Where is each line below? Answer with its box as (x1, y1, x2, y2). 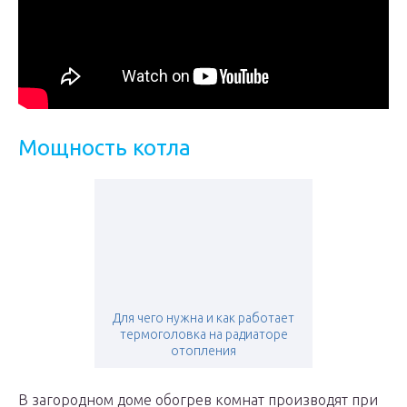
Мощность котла (18, 135, 191, 160)
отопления (171, 343, 236, 358)
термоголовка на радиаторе (119, 327, 288, 342)
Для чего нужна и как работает (113, 311, 294, 325)
